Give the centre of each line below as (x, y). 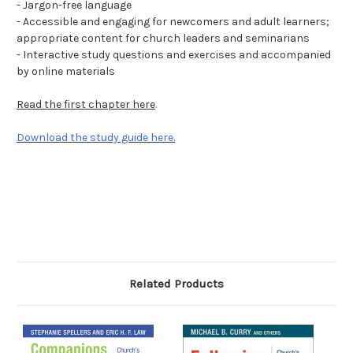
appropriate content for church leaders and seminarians (163, 39)
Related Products (176, 284)
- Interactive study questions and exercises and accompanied (174, 55)
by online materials (66, 72)
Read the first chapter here (86, 105)
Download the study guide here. (96, 138)
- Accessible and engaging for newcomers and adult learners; (173, 22)
